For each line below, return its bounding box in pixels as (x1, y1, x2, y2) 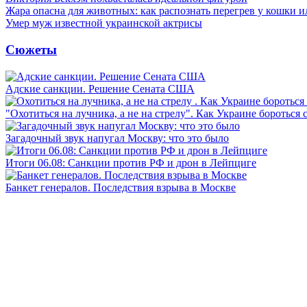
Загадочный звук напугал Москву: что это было (5, 132, 229, 144)
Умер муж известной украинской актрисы (5, 17, 202, 29)
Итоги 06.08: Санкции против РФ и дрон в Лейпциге (5, 156, 256, 169)
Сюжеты (5, 42, 57, 57)
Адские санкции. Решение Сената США (5, 82, 195, 95)
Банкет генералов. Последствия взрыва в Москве (5, 181, 236, 193)
